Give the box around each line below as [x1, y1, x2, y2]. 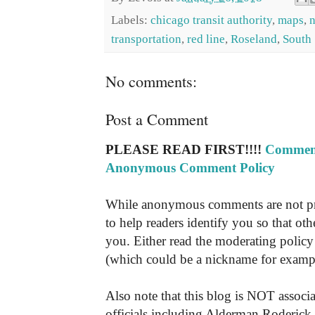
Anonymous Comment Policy [105, 160, 275, 176]
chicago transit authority [150, 13, 272, 27]
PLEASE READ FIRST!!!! [105, 142, 265, 157]
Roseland [231, 32, 277, 46]
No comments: [105, 70, 197, 92]
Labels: [111, 13, 150, 27]
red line [187, 32, 225, 46]
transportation [111, 32, 181, 46]
